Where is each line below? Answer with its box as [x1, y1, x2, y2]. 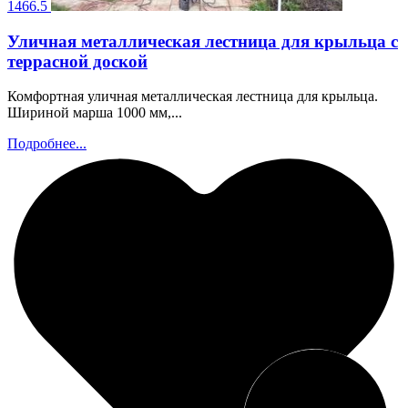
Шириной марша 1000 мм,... [7, 105, 182, 121]
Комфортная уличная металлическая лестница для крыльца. [7, 88, 378, 105]
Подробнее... [7, 136, 87, 152]
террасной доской [7, 51, 148, 71]
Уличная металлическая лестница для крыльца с [7, 31, 398, 51]
